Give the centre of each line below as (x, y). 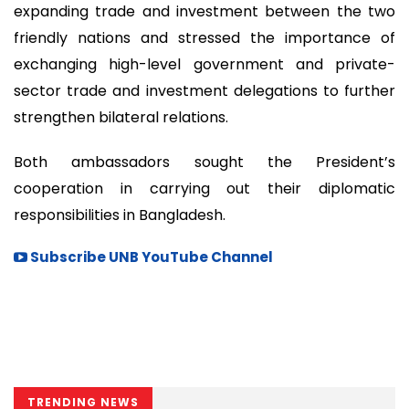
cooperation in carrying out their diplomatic (204, 188)
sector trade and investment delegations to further (204, 91)
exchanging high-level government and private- (204, 65)
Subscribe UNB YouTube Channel (150, 257)
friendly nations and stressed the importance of (204, 38)
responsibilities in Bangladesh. (120, 215)
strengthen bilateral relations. (121, 118)
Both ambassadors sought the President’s (204, 162)
